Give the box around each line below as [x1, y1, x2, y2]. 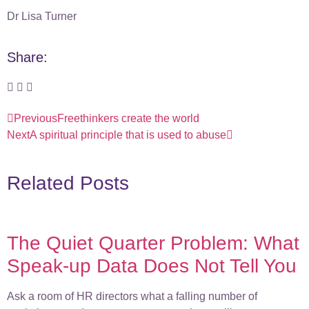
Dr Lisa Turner [7, 10, 77, 23]
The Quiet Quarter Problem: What [7, 232, 299, 254]
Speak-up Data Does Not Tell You [7, 255, 297, 277]
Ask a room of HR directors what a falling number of [7, 290, 257, 302]
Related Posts [7, 172, 129, 194]
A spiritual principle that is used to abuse [30, 128, 226, 141]
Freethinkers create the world [57, 112, 199, 124]
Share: [7, 49, 48, 65]
